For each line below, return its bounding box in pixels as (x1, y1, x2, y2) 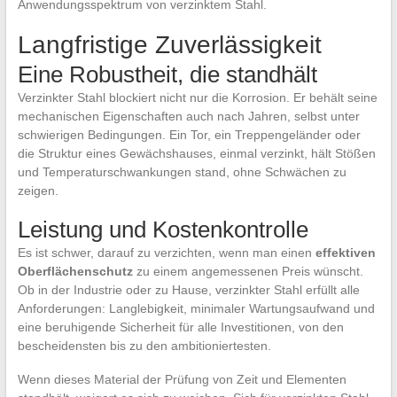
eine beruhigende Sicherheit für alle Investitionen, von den (17, 319, 344, 334)
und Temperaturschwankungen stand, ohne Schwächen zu (17, 164, 346, 179)
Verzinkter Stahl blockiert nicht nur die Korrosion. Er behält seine (17, 90, 378, 105)
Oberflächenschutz (17, 263, 133, 278)
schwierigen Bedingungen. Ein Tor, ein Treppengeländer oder (17, 127, 361, 142)
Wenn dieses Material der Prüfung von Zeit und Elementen (17, 371, 346, 386)
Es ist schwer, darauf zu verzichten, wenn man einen (17, 245, 315, 260)
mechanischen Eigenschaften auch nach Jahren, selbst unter (17, 108, 360, 123)
